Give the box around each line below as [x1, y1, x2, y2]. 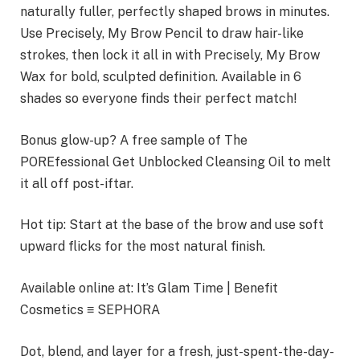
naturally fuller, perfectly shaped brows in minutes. [20, 4, 329, 20]
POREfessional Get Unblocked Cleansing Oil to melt [20, 153, 331, 170]
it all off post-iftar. [20, 175, 133, 191]
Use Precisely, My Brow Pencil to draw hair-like [20, 26, 304, 42]
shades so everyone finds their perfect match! [20, 91, 297, 107]
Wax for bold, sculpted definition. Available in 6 [20, 69, 301, 85]
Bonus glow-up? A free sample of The [20, 132, 247, 148]
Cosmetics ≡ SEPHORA [20, 302, 160, 318]
